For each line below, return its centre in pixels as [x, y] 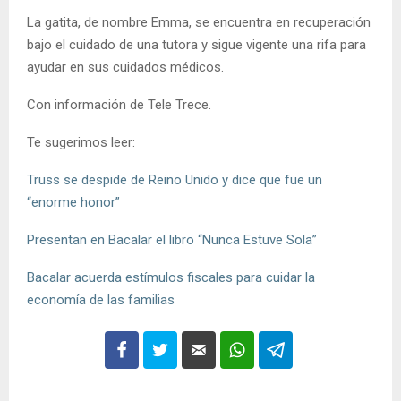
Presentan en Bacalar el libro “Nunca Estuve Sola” [172, 239]
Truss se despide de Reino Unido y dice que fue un [175, 179]
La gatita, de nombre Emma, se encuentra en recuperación [199, 22]
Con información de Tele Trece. [119, 104]
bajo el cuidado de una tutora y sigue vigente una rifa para [196, 44]
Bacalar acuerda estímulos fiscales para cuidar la [171, 277]
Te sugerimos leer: [81, 142]
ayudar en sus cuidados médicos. [125, 67]
